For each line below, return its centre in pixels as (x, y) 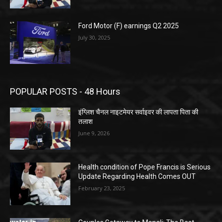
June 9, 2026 (94, 133)
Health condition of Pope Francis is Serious (145, 167)
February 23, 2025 (102, 188)
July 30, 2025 (94, 38)
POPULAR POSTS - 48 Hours (65, 91)
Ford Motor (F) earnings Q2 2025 (129, 26)
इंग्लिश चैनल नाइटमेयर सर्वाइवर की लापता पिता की (139, 112)
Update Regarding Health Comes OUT (137, 177)
